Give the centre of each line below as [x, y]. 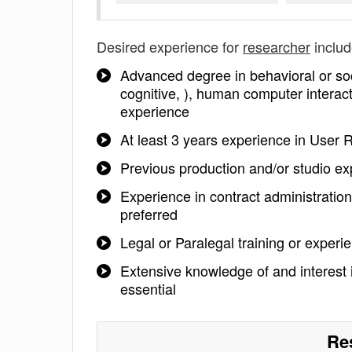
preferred [149, 214]
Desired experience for [170, 46]
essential [148, 288]
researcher [277, 46]
